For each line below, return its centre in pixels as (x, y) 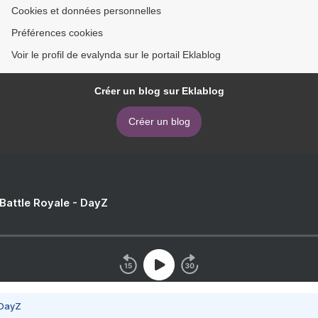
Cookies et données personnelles (86, 11)
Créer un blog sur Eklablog (159, 91)
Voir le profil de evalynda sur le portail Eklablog (116, 55)
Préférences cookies (57, 33)
